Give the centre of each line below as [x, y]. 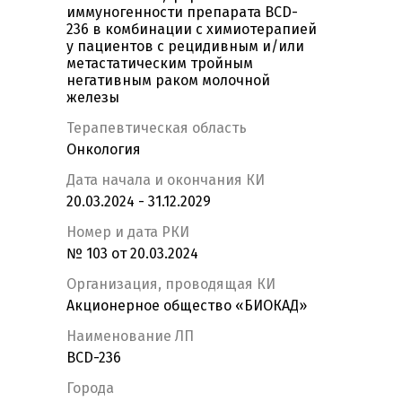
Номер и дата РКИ [128, 232]
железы [93, 98]
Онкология [104, 150]
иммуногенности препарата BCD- [182, 13]
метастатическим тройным [160, 64]
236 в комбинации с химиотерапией [192, 30]
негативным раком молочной [168, 81]
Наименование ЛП [130, 336]
